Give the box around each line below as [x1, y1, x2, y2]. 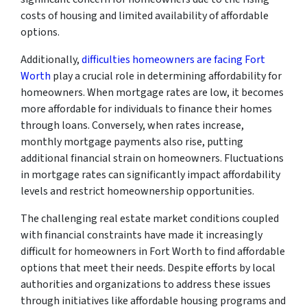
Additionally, [21, 51, 82, 67]
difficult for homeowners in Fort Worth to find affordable [21, 243, 285, 259]
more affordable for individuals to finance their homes [21, 101, 272, 116]
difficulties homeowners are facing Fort [82, 51, 265, 67]
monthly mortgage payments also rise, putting [21, 134, 243, 149]
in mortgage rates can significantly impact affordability [21, 167, 280, 182]
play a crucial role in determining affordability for [51, 68, 282, 84]
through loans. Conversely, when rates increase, [21, 117, 244, 133]
